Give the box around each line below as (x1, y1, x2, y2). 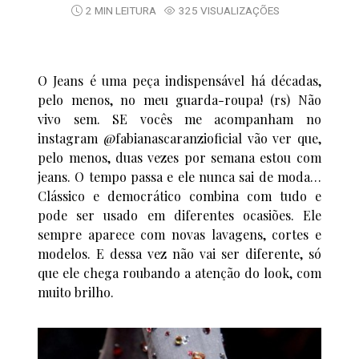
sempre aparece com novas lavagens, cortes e (38, 225, 321, 243)
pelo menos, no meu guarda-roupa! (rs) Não (38, 91, 321, 108)
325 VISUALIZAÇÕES (179, 2, 280, 19)
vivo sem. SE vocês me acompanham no (38, 110, 321, 127)
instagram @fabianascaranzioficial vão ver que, (38, 129, 321, 147)
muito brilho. (38, 283, 115, 301)
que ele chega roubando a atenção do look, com (38, 264, 321, 281)
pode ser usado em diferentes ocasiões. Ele (38, 206, 321, 224)
